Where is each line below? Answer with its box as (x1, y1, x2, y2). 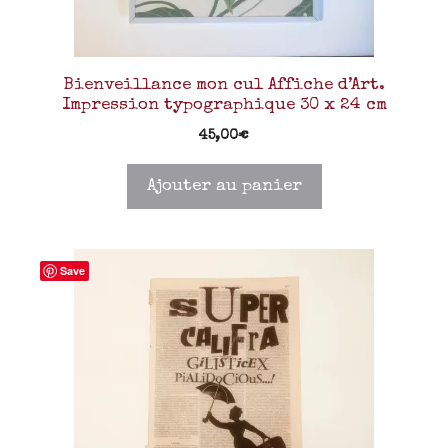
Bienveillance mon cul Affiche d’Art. (63, 76, 385, 94)
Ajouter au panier (146, 177, 302, 195)
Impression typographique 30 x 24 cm (61, 96, 387, 114)
